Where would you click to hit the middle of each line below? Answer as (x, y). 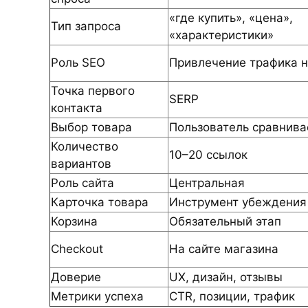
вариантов (81, 163)
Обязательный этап (225, 221)
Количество (85, 146)
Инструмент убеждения (238, 202)
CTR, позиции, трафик (232, 296)
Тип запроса (86, 26)
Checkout (77, 249)
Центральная (207, 183)
